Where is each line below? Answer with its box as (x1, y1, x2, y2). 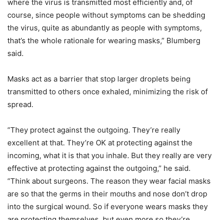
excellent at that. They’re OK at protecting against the (7, 138, 192, 148)
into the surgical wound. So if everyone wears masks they (7, 202, 208, 212)
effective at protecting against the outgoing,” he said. (7, 164, 191, 173)
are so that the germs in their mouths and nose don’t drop (7, 189, 207, 199)
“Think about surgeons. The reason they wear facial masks (7, 176, 211, 186)
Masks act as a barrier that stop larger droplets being (7, 74, 191, 84)
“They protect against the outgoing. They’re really (7, 125, 180, 135)
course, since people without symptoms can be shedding (7, 10, 205, 20)
